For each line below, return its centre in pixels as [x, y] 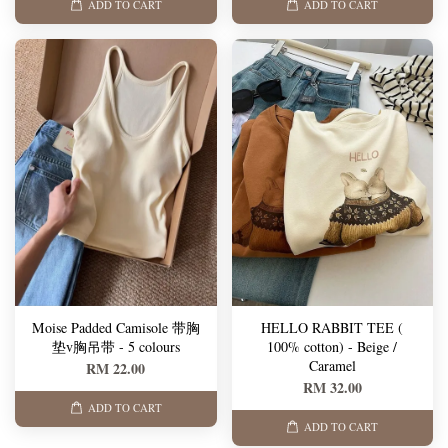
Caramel [332, 365]
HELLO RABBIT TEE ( [332, 327]
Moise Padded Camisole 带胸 [115, 327]
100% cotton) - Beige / [332, 346]
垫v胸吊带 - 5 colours [115, 346]
